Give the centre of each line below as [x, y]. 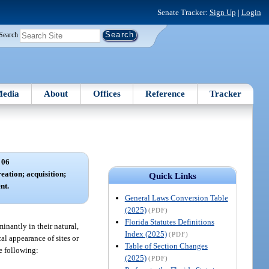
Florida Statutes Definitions [169, 222]
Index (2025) [146, 234]
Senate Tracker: [183, 12]
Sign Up [222, 12]
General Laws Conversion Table [176, 198]
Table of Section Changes [166, 246]
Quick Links [172, 176]
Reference [165, 93]
